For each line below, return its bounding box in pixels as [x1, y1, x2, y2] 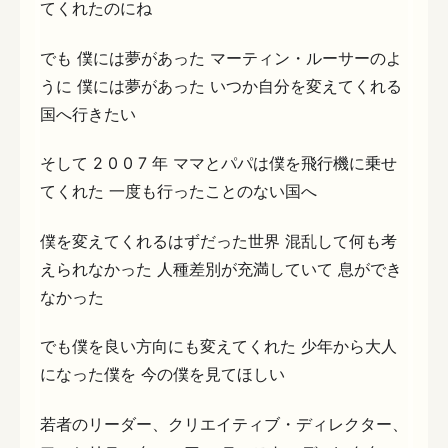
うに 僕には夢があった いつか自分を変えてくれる [40, 75, 402, 96]
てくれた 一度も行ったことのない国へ [40, 181, 317, 202]
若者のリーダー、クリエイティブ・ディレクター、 [40, 413, 408, 434]
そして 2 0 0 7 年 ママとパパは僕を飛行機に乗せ [40, 153, 397, 174]
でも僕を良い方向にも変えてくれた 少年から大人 [40, 336, 397, 357]
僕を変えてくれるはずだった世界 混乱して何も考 [40, 230, 397, 251]
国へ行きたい [40, 103, 136, 124]
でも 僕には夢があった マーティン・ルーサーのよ [40, 47, 402, 68]
